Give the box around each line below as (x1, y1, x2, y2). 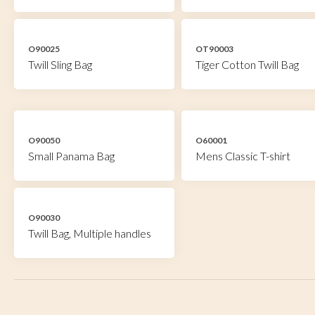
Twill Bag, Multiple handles (28, 226, 151, 240)
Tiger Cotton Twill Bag (195, 58, 299, 71)
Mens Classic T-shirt (195, 149, 290, 162)
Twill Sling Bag (28, 58, 92, 71)
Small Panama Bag (28, 149, 115, 162)
